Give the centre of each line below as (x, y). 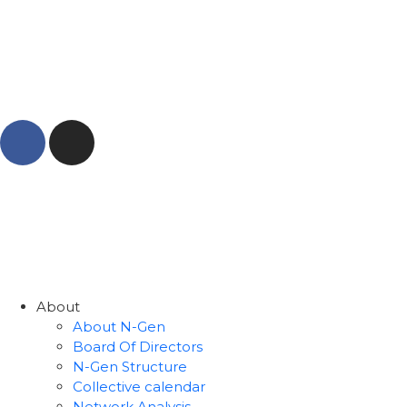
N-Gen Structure (130, 367)
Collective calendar (139, 387)
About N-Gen (119, 327)
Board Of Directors (138, 347)
